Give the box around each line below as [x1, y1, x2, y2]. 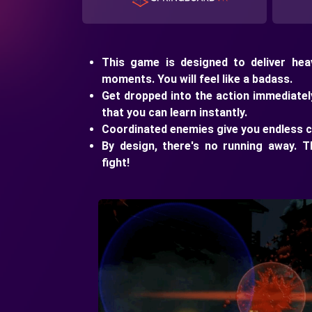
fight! [102, 156, 130, 170]
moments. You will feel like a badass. [102, 72, 292, 86]
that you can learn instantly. [102, 106, 247, 120]
